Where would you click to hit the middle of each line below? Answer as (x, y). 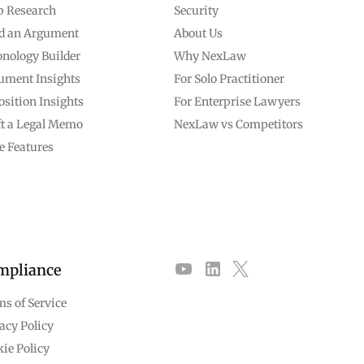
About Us (198, 33)
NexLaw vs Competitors (238, 124)
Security (196, 11)
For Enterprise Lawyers (237, 102)
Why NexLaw (210, 56)
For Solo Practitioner (229, 79)
